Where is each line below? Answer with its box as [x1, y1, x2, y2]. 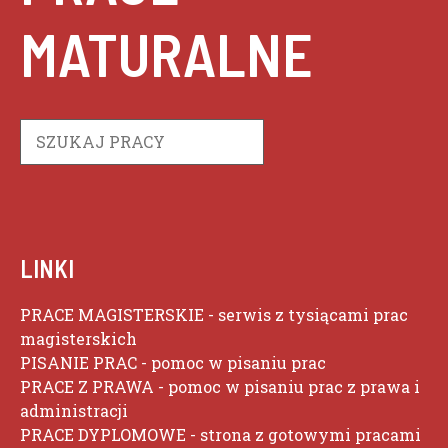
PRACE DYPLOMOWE [20, 424, 186, 445]
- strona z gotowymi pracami [186, 424, 421, 445]
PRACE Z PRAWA [20, 376, 154, 397]
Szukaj [19, 119, 72, 140]
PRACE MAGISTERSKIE [20, 304, 204, 325]
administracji [20, 400, 128, 421]
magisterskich [20, 328, 137, 349]
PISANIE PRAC [20, 352, 137, 373]
